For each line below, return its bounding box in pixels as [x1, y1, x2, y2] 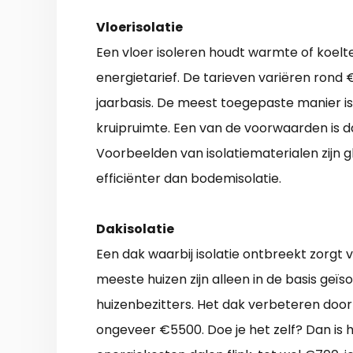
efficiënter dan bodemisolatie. [96, 169, 281, 188]
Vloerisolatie [96, 18, 183, 37]
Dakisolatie [96, 220, 174, 239]
